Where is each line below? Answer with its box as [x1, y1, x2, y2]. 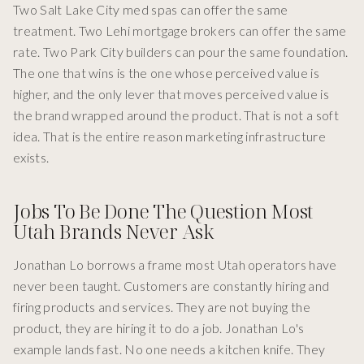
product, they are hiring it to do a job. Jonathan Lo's [13, 320, 305, 336]
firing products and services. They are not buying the [13, 299, 310, 315]
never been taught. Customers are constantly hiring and [13, 278, 330, 294]
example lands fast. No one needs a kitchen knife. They [13, 341, 326, 357]
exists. [13, 149, 50, 166]
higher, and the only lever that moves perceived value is [13, 86, 329, 102]
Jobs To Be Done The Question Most [13, 197, 314, 225]
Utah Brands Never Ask [13, 218, 214, 245]
